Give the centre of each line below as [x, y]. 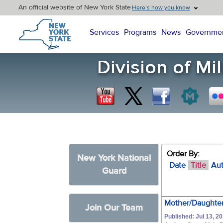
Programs [140, 32]
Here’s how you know [161, 7]
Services [104, 32]
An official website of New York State [75, 7]
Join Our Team [114, 208]
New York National [114, 158]
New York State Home [55, 20]
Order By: [183, 154]
